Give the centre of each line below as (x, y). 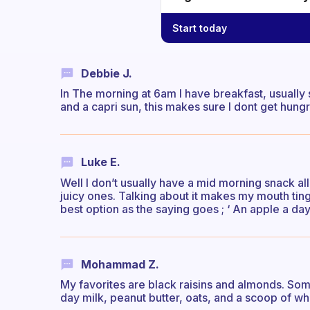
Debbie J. (107, 74)
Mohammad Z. (120, 264)
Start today (200, 28)
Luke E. (101, 162)
